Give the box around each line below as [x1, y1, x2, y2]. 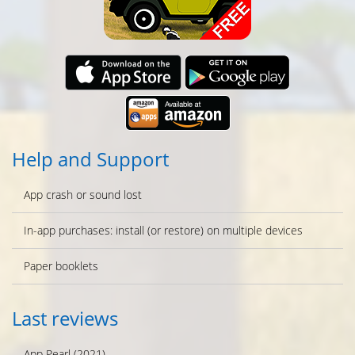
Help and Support [12, 146, 169, 173]
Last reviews [12, 305, 118, 332]
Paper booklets [24, 258, 98, 274]
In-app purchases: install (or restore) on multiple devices [24, 223, 303, 239]
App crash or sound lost [24, 187, 142, 203]
